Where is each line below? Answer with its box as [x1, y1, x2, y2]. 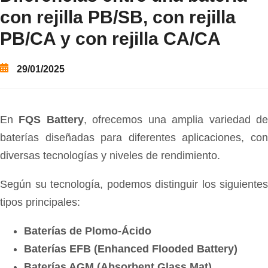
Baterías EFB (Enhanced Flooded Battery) [24, 242, 237, 255]
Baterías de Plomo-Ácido [24, 224, 151, 237]
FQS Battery [19, 113, 84, 126]
